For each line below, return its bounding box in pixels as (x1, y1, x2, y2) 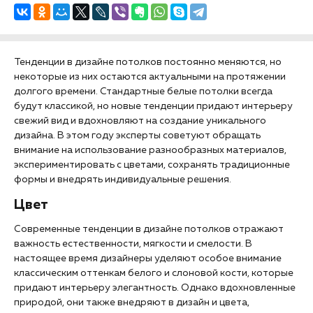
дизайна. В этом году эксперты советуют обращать (14, 131, 261, 140)
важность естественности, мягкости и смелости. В (14, 239, 252, 249)
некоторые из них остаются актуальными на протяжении (14, 72, 286, 82)
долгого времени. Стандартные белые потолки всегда (14, 87, 272, 96)
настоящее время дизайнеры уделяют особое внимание (14, 254, 282, 263)
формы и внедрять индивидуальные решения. (14, 175, 231, 184)
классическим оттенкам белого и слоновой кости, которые (14, 268, 293, 278)
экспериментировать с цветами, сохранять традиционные (14, 160, 290, 170)
